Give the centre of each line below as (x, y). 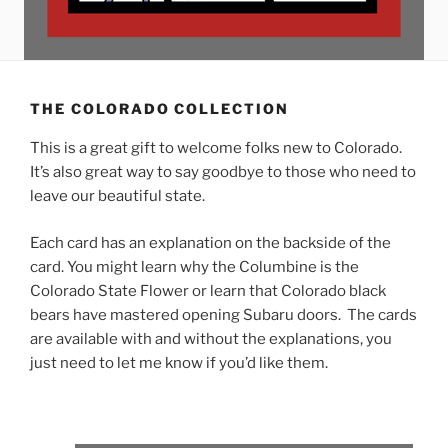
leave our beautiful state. (117, 196)
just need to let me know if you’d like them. (179, 362)
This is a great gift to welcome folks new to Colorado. (216, 148)
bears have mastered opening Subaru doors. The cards (223, 314)
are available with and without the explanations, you (211, 338)
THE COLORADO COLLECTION (160, 108)
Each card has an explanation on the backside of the (210, 242)
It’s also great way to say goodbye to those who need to (223, 172)
